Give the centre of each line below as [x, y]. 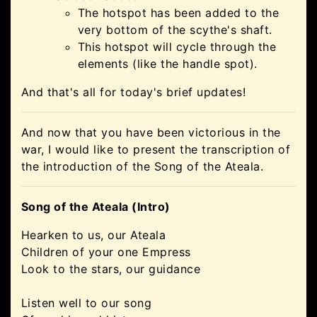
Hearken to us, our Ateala [94, 235]
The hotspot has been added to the [179, 13]
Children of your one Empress [106, 252]
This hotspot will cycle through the [177, 47]
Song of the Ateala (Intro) [96, 207]
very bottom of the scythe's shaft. [175, 30]
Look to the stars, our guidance [111, 269]
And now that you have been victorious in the [151, 132]
